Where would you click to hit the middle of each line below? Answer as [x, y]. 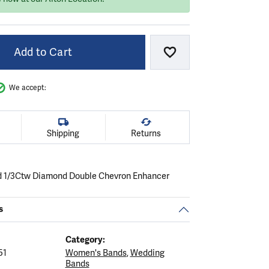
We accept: [28, 88]
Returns [146, 133]
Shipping [63, 133]
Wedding [147, 253]
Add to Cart [43, 52]
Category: [85, 239]
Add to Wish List [210, 57]
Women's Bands [96, 253]
